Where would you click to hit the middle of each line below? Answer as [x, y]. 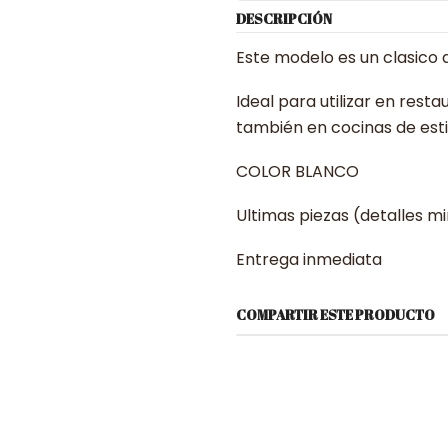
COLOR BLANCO [297, 171]
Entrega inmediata [309, 259]
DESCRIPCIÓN [284, 19]
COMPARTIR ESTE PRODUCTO [335, 315]
